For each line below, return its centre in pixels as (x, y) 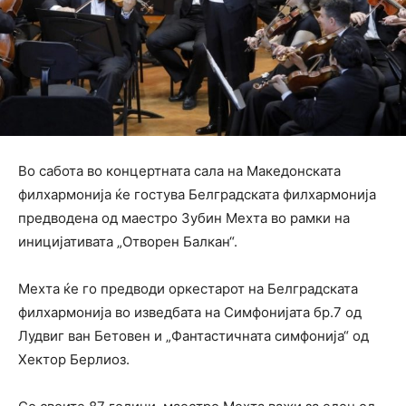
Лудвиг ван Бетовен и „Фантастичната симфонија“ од (193, 335)
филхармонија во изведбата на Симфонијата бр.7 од (190, 312)
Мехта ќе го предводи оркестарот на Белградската (188, 288)
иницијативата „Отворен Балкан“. (128, 241)
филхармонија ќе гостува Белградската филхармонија (197, 194)
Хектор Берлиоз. (74, 359)
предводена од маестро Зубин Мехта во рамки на (184, 217)
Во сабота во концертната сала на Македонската (179, 170)
